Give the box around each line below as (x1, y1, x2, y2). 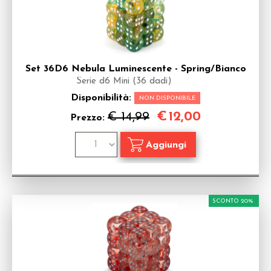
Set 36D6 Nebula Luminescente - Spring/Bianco (25, 64, 246, 74)
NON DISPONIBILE (139, 95, 195, 102)
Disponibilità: (71, 93, 134, 103)
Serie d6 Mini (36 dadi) (76, 77, 172, 86)
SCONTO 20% (212, 198, 253, 204)
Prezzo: (70, 113, 108, 123)
